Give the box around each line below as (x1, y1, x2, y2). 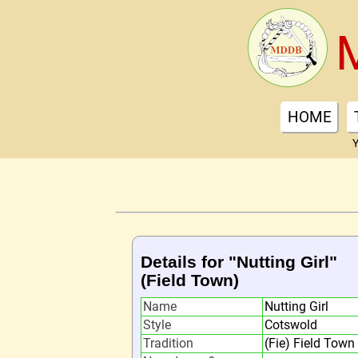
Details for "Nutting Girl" (141, 253, 337, 271)
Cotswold (265, 317, 317, 332)
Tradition (143, 336, 193, 351)
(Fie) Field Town (265, 336, 355, 351)
